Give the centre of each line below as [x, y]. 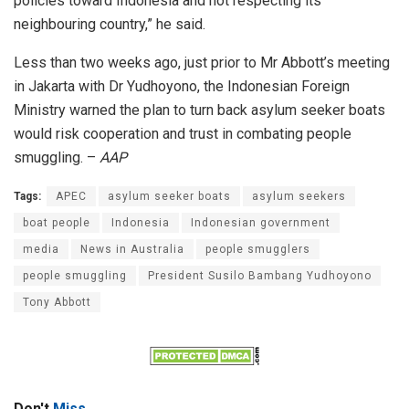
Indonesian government [261, 222]
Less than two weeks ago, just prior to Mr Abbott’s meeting [202, 62]
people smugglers [258, 249]
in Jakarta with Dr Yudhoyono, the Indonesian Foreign [182, 86]
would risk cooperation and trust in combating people [183, 133]
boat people [57, 222]
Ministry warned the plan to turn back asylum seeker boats [199, 110]
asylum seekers [299, 196]
